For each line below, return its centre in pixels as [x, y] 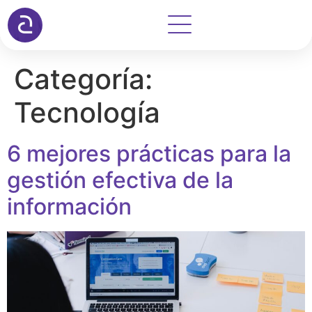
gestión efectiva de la [120, 180]
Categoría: [83, 79]
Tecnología [87, 112]
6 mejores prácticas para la [149, 154]
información [69, 206]
